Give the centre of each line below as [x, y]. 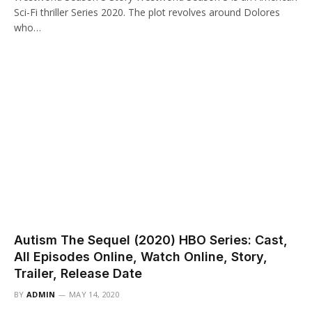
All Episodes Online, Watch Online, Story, [141, 256]
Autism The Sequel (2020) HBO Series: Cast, [151, 240]
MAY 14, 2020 [94, 294]
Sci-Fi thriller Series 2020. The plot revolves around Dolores [147, 12]
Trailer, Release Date [78, 273]
